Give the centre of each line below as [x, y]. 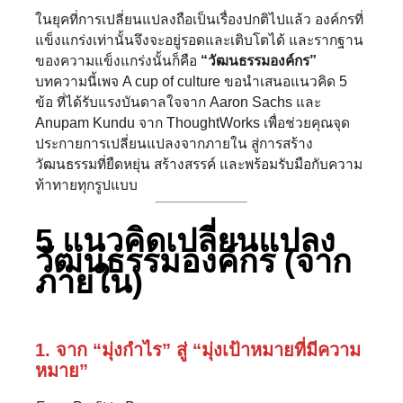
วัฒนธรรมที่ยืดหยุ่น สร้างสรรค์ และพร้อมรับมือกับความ [199, 164]
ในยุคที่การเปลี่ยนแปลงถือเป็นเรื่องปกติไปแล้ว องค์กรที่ [199, 19]
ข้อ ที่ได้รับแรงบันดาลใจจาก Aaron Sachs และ [178, 102]
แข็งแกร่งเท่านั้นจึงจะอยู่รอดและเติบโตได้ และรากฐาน [199, 40]
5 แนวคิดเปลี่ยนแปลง [185, 241]
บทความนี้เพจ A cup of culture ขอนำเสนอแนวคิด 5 [191, 81]
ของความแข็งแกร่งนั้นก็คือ [118, 60]
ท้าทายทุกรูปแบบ [86, 184]
